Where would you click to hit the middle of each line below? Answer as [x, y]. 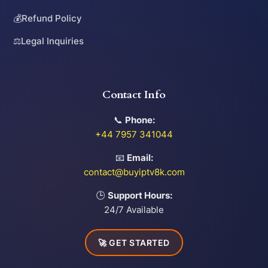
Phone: [140, 120]
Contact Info [134, 95]
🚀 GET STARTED [134, 243]
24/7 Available [134, 210]
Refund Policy [52, 18]
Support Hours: [140, 196]
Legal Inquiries [53, 41]
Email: [140, 158]
